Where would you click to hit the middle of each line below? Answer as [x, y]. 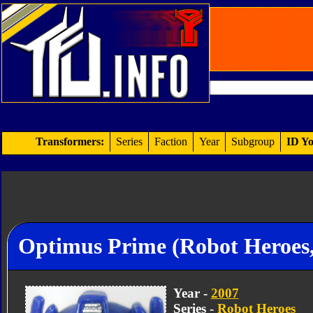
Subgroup [253, 141]
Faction [171, 141]
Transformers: [70, 141]
